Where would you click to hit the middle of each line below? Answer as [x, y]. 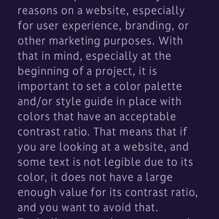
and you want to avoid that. [88, 207]
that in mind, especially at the [95, 55]
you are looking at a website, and [103, 146]
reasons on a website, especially [101, 10]
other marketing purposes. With [100, 40]
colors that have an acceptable [97, 116]
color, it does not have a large [95, 177]
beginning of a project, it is [88, 71]
